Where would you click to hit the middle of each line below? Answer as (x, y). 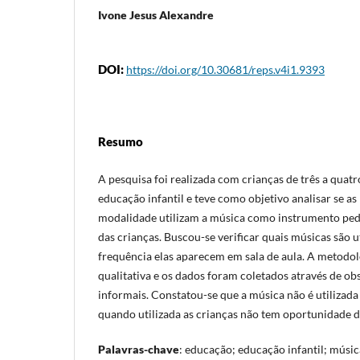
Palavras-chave (139, 349)
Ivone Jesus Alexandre (156, 14)
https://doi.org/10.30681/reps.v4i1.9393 (225, 69)
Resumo (121, 141)
